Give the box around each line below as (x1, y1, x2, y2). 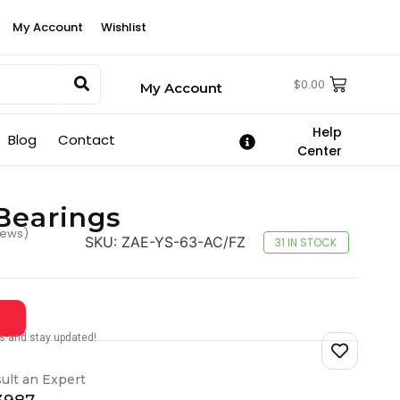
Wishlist (100, 19, 146, 36)
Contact (58, 130, 116, 149)
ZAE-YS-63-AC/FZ (121, 233, 246, 251)
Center (297, 142, 343, 160)
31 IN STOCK (275, 235, 337, 250)
